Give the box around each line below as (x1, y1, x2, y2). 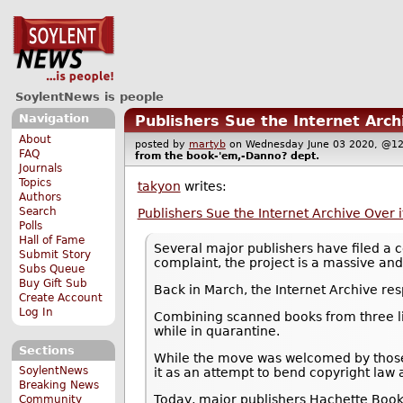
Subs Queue (19, 262, 85, 275)
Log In (19, 305, 54, 318)
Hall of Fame (19, 233, 85, 246)
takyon (137, 179, 181, 194)
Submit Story (19, 247, 92, 261)
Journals (19, 161, 63, 175)
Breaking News (19, 379, 100, 392)
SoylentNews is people (14, 89, 164, 103)
